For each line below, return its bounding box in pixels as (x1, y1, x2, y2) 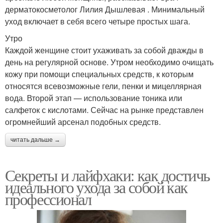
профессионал (5, 188, 92, 210)
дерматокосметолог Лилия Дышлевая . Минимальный (5, 3, 205, 15)
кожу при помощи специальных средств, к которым (5, 68, 194, 80)
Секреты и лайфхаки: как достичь (5, 164, 210, 186)
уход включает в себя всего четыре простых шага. (5, 15, 190, 27)
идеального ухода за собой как (5, 176, 188, 198)
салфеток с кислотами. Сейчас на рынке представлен (5, 104, 204, 116)
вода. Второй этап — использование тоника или (5, 92, 182, 104)
